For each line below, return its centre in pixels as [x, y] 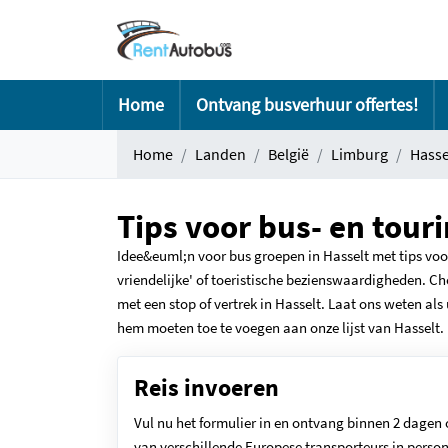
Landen [220, 154]
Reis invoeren [206, 387]
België [288, 154]
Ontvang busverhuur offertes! [307, 104]
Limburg [359, 154]
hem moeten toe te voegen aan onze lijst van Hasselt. [280, 327]
